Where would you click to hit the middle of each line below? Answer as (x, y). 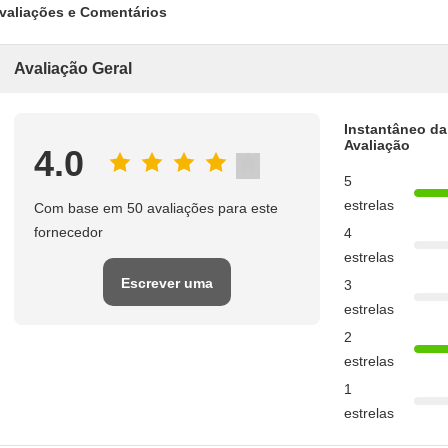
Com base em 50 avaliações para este (156, 208)
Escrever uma (167, 283)
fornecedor (68, 232)
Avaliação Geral (73, 69)
